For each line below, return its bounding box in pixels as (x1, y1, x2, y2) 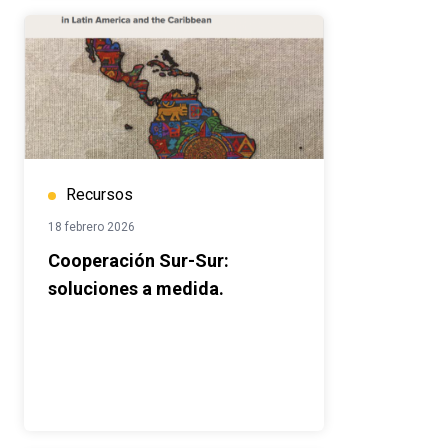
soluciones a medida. (48, 278, 224, 300)
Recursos (66, 185, 133, 205)
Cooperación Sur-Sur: (48, 250, 229, 272)
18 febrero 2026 (48, 220, 135, 235)
